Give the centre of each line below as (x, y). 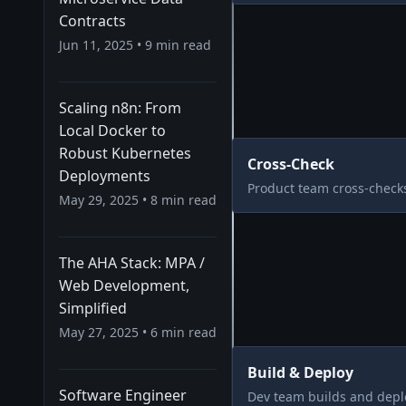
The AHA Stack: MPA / (132, 263)
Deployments (105, 176)
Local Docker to (112, 130)
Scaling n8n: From (120, 108)
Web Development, (124, 285)
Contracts (92, 21)
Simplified (93, 308)
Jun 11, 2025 (96, 45)
